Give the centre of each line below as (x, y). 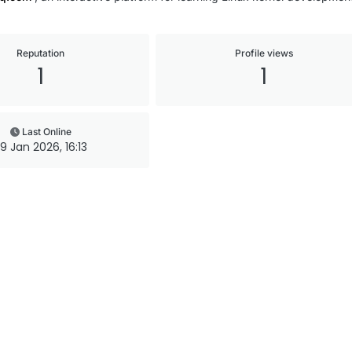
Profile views (264, 53)
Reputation (41, 53)
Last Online (46, 132)
